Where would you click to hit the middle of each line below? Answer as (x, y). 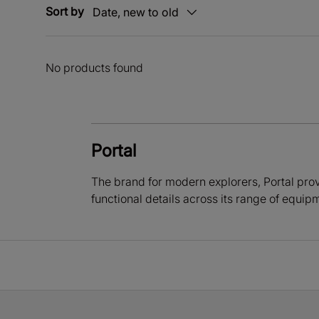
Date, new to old (136, 12)
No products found (94, 67)
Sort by (65, 12)
